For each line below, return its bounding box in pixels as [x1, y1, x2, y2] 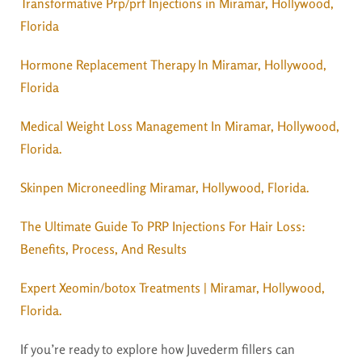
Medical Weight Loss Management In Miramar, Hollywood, [20, 118, 339, 135]
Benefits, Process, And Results [20, 241, 187, 258]
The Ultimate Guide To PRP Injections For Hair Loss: [20, 218, 305, 235]
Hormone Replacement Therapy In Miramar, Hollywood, [20, 57, 326, 74]
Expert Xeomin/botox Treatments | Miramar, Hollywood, [20, 280, 325, 297]
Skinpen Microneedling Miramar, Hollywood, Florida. [20, 179, 309, 196]
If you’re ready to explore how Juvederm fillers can [20, 341, 295, 358]
